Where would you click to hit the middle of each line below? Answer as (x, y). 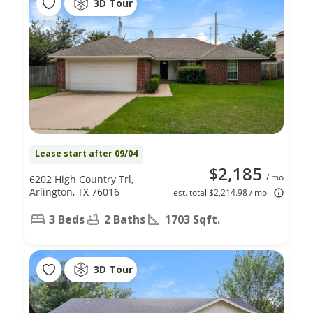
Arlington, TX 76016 (74, 191)
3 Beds (67, 219)
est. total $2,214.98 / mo (220, 192)
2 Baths (125, 219)
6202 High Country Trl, (81, 179)
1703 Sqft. (192, 219)
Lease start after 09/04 (86, 153)
